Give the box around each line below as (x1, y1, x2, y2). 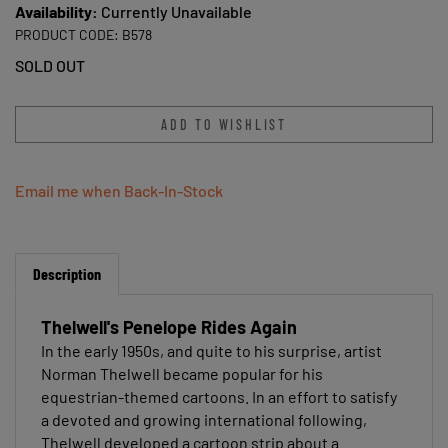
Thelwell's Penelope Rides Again (41, 308, 297, 330)
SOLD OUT (15, 56, 85, 75)
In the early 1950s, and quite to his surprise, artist (41, 333, 382, 352)
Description (33, 256, 101, 275)
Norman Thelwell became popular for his (41, 356, 323, 375)
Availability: (15, 2, 98, 21)
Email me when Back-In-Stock (15, 173, 223, 193)
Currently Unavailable (98, 2, 252, 21)
